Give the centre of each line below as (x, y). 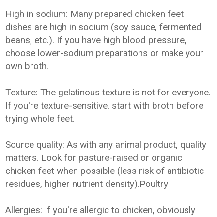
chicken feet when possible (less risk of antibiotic (105, 171)
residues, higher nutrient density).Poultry (87, 184)
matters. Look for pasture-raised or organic (94, 158)
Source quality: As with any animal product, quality (106, 145)
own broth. (27, 66)
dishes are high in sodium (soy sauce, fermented (104, 27)
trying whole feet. (40, 118)
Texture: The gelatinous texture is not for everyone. (108, 92)
